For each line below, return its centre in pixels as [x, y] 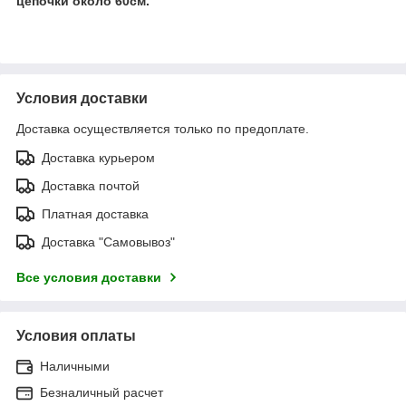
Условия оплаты [76, 335]
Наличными [75, 366]
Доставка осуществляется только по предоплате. [163, 128]
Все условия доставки [89, 277]
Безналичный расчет [101, 392]
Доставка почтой [91, 185]
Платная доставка [95, 213]
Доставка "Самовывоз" [108, 242]
